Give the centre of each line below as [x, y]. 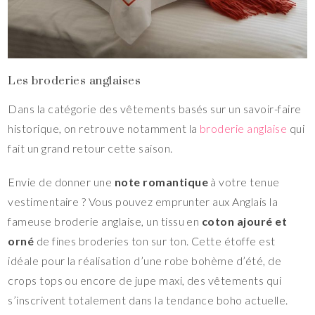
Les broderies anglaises [75, 80]
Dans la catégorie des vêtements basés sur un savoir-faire [155, 108]
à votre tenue [244, 181]
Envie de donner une [61, 181]
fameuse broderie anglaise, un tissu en [105, 221]
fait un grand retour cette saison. [90, 148]
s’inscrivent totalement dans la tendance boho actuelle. [148, 300]
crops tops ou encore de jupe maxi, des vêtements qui [145, 280]
